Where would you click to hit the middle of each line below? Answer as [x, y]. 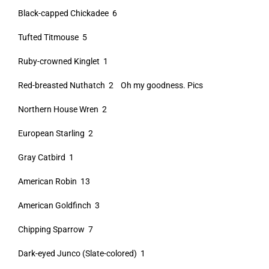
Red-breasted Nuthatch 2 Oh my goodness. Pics [110, 85]
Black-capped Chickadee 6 [67, 13]
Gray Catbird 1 [46, 157]
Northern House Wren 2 [62, 109]
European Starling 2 [55, 133]
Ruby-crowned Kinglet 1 [63, 61]
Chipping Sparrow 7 [55, 229]
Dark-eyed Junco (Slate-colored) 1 [81, 253]
